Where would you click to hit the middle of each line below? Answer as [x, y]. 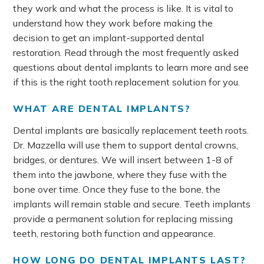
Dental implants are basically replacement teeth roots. [131, 130]
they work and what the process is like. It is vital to [123, 8]
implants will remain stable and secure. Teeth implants [132, 204]
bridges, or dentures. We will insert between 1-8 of [123, 160]
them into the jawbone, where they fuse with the [120, 174]
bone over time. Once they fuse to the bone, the [117, 189]
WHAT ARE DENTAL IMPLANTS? [102, 108]
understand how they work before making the [113, 23]
